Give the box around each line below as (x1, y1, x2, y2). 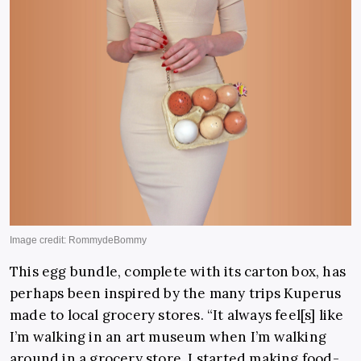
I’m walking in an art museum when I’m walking (10, 327, 327, 346)
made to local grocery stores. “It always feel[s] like (10, 305, 344, 324)
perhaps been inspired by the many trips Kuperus (10, 284, 342, 302)
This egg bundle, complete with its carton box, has (10, 262, 346, 280)
